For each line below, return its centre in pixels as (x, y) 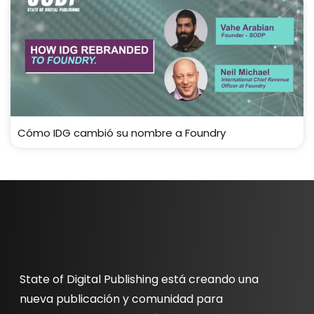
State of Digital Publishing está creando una (139, 279)
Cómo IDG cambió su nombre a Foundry (122, 132)
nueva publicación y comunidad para (122, 299)
